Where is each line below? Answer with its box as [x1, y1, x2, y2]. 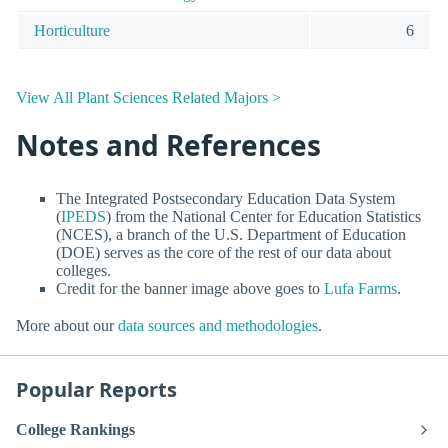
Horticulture [34, 21, 110, 39]
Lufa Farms [324, 279, 397, 297]
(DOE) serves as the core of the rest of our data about [56, 243, 391, 261]
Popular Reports [16, 376, 177, 404]
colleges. [56, 261, 111, 279]
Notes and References [16, 126, 321, 165]
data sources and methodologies [118, 317, 318, 335]
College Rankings [16, 421, 135, 439]
